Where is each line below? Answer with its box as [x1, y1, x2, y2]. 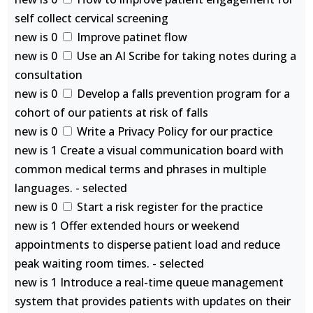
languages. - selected [15, 180, 128, 196]
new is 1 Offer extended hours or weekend [15, 218, 240, 233]
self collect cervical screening [15, 10, 169, 26]
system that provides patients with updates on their [15, 293, 291, 309]
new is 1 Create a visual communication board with [15, 143, 284, 158]
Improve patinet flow [74, 29, 188, 45]
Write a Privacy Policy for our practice [74, 124, 273, 139]
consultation [15, 67, 83, 82]
